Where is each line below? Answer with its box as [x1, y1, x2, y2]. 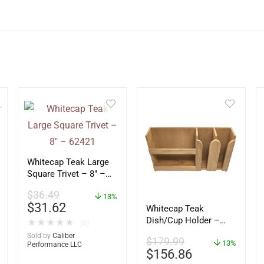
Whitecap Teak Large [27, 157, 109, 167]
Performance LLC [27, 240, 82, 249]
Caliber [52, 232, 75, 240]
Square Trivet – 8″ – [27, 169, 105, 179]
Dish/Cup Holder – [146, 215, 220, 226]
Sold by [27, 232, 51, 240]
